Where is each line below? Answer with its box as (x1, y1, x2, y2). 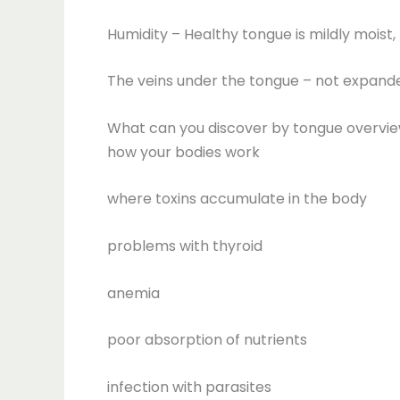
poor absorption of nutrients (107, 329, 307, 351)
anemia (107, 282, 160, 304)
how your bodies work (107, 141, 260, 162)
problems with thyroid (107, 235, 262, 256)
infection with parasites (107, 376, 271, 397)
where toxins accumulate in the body (107, 188, 367, 210)
